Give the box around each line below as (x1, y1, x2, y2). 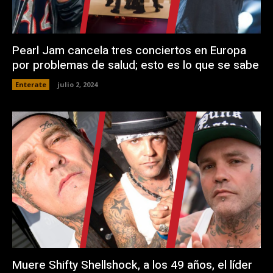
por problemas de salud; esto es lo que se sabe (12, 56, 259, 74)
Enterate (15, 79, 46, 89)
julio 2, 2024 (57, 79, 97, 89)
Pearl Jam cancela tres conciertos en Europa (12, 41, 246, 59)
